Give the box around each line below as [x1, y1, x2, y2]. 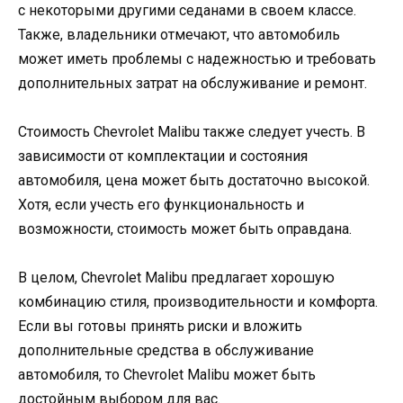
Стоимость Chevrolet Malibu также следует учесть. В [18, 123, 365, 141]
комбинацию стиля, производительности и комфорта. [18, 293, 378, 311]
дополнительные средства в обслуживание [18, 342, 314, 360]
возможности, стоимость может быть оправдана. [18, 220, 352, 238]
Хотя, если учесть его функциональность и [18, 196, 304, 214]
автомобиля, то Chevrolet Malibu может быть [18, 366, 316, 384]
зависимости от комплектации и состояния [18, 148, 308, 166]
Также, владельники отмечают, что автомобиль [18, 25, 340, 43]
